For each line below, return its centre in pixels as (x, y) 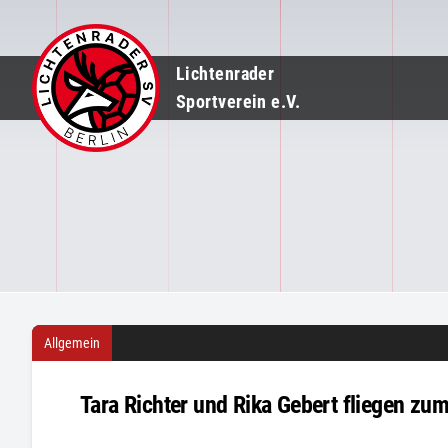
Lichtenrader (225, 73)
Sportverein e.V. (238, 101)
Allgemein (72, 343)
